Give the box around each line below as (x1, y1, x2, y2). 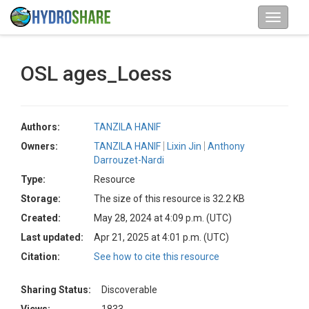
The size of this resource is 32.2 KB (94, 193, 245, 204)
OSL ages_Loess (21, 61, 172, 86)
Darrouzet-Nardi (94, 154, 164, 166)
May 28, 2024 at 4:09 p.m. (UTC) (94, 212, 232, 223)
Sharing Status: (21, 284, 91, 295)
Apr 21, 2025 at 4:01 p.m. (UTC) (94, 232, 229, 243)
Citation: (21, 251, 60, 262)
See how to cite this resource (94, 251, 219, 262)
